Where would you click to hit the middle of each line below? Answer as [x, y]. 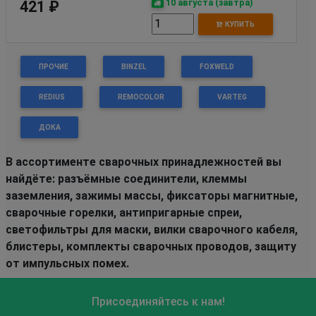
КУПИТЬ [239, 24]
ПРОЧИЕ [53, 66]
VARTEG [232, 97]
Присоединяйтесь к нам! [158, 301]
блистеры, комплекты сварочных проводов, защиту [151, 246]
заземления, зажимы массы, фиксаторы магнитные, [152, 195]
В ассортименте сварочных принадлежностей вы [144, 162]
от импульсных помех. [67, 263]
